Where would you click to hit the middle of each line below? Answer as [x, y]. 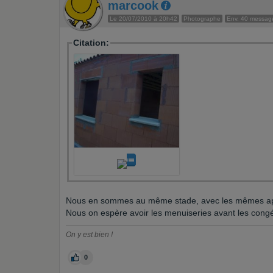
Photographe [202, 19]
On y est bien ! [89, 234]
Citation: [91, 43]
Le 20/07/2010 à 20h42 [144, 19]
